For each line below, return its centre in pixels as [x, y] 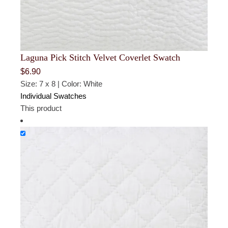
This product [41, 108]
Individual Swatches [54, 96]
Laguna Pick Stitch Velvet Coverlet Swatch [101, 57]
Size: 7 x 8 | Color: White [62, 83]
